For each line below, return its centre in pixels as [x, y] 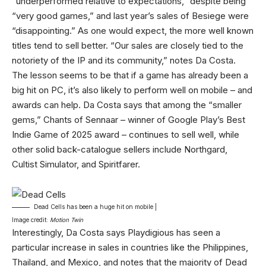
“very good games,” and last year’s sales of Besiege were [130, 15]
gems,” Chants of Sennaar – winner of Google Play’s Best [129, 119]
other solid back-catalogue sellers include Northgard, [120, 149]
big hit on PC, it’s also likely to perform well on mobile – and [132, 90]
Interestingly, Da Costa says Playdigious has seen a [116, 232]
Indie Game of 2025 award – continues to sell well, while [126, 134]
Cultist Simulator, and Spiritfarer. [76, 164]
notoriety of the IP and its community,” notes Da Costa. [124, 60]
